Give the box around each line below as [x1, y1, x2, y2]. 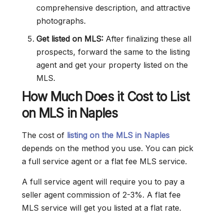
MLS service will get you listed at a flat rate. [22, 203, 181, 213]
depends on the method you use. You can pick [22, 143, 193, 154]
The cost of [22, 130, 67, 140]
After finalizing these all [103, 34, 191, 44]
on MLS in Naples [22, 106, 118, 121]
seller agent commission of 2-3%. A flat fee [22, 190, 181, 200]
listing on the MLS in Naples [67, 130, 170, 140]
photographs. [36, 16, 86, 26]
